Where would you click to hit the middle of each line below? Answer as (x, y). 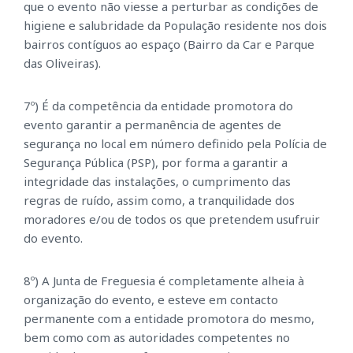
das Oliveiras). (62, 63)
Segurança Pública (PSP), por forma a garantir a (156, 163)
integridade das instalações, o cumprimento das (157, 182)
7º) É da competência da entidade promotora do (158, 106)
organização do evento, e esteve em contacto (151, 300)
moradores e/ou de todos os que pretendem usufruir (172, 219)
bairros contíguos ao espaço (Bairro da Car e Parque (169, 45)
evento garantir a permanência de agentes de (152, 125)
